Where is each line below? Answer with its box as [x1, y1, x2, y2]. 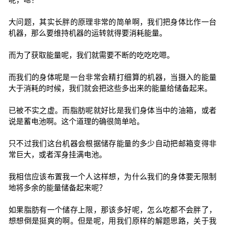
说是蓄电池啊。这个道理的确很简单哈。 [8, 117, 144, 126]
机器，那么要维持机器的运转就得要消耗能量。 [8, 29, 167, 37]
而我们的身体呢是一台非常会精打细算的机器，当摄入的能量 [8, 73, 217, 81]
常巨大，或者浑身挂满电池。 [8, 150, 106, 159]
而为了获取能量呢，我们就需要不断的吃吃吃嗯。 [8, 51, 174, 59]
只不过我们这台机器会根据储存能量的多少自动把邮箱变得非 [8, 139, 217, 148]
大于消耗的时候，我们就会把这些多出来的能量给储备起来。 [8, 84, 212, 92]
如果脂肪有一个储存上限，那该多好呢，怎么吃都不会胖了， [8, 205, 217, 214]
